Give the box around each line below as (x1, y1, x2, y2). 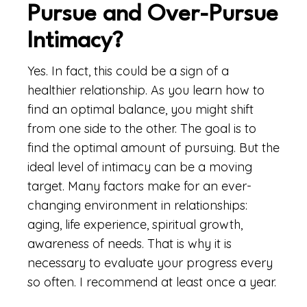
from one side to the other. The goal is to (27, 121, 256, 136)
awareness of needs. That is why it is (27, 236, 232, 251)
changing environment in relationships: (27, 197, 247, 213)
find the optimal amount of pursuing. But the (27, 140, 280, 156)
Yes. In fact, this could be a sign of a (27, 63, 229, 79)
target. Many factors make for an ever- (27, 178, 251, 194)
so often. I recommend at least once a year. (27, 274, 276, 290)
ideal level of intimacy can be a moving (27, 159, 252, 175)
